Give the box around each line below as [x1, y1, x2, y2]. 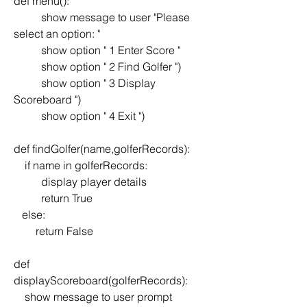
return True [41, 191, 93, 205]
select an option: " [14, 26, 100, 40]
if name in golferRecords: [25, 158, 147, 172]
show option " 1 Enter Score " [41, 42, 180, 57]
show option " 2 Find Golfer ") [41, 59, 181, 73]
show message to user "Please [14, 10, 41, 24]
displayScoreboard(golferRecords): [14, 273, 188, 287]
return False [36, 223, 93, 238]
